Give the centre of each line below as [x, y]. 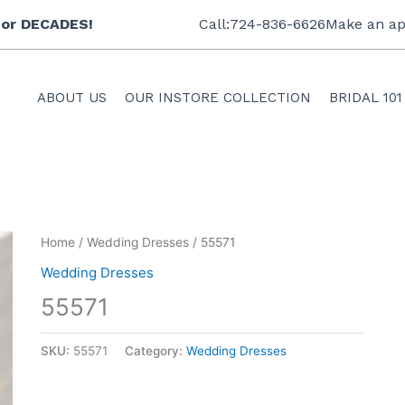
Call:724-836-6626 [263, 24]
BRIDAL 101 [366, 97]
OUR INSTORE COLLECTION [218, 97]
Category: [155, 350]
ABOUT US [72, 97]
